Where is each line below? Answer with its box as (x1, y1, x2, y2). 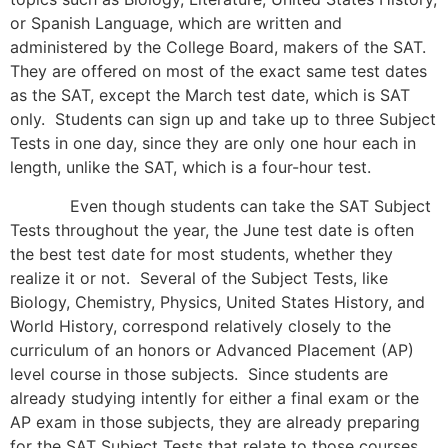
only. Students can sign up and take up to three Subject (10, 109, 436, 130)
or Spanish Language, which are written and (10, 13, 342, 34)
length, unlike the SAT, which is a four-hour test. (10, 157, 371, 178)
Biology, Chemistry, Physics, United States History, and (10, 291, 425, 312)
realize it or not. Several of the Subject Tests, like (10, 267, 388, 288)
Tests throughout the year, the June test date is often (10, 219, 414, 240)
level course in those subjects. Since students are (10, 363, 388, 384)
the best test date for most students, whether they (10, 243, 393, 264)
